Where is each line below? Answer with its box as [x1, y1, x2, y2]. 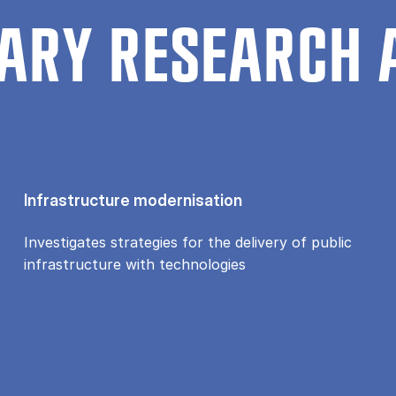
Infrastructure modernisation [23, 190, 242, 209]
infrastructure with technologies [23, 255, 246, 273]
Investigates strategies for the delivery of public [23, 232, 352, 251]
